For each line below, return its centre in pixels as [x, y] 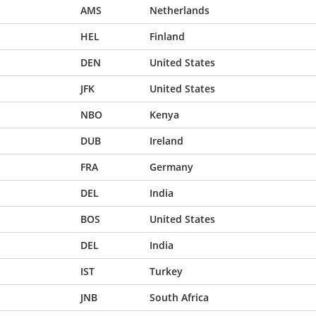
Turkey [166, 271]
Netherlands [180, 10]
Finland [167, 36]
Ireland [166, 141]
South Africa [179, 297]
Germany [171, 167]
